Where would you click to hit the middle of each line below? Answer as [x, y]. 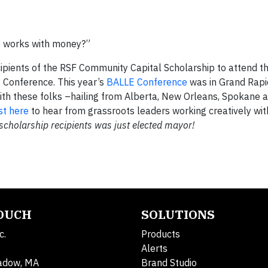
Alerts [154, 249]
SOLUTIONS [178, 215]
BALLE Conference [147, 82]
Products [161, 234]
